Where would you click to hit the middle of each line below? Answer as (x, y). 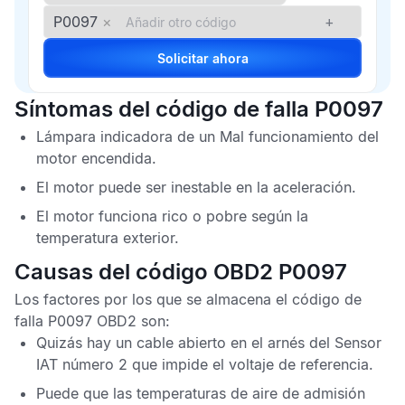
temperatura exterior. (108, 238)
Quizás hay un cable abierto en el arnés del (185, 343)
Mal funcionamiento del (299, 137)
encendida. (117, 158)
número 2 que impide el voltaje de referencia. (216, 364)
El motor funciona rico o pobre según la (172, 216)
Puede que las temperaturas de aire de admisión (201, 393)
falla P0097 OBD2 (75, 321)
